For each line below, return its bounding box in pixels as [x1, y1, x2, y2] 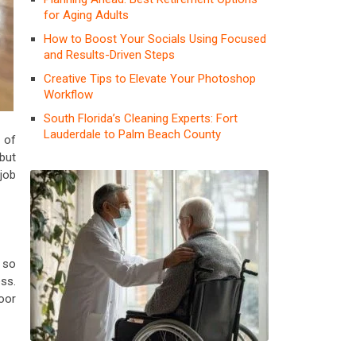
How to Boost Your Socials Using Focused [44, 31, 266, 46]
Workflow [44, 87, 93, 102]
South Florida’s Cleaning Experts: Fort [44, 110, 238, 126]
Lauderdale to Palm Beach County [44, 126, 221, 141]
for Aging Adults [44, 7, 129, 22]
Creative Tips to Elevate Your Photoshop [44, 71, 256, 86]
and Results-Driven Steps [44, 47, 175, 62]
